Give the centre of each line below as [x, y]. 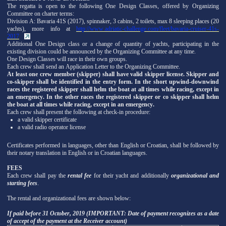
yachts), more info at [42, 29]
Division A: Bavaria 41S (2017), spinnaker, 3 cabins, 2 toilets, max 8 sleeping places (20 [113, 21]
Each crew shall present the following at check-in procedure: [79, 112]
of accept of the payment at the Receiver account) [67, 221]
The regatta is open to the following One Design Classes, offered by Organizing [113, 6]
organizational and [195, 175]
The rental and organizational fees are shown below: [69, 198]
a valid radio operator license [52, 127]
